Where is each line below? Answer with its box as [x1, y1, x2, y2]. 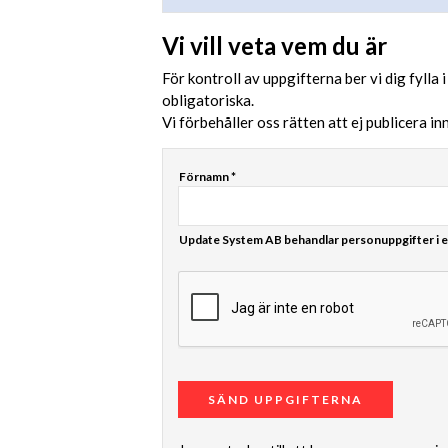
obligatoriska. [162, 91, 254, 110]
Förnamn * [179, 169, 236, 185]
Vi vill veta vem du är [162, 31, 387, 61]
